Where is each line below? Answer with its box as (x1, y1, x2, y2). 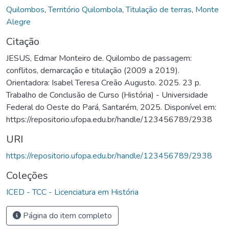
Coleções (6, 168, 48, 182)
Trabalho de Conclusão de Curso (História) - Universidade (6, 89, 208, 101)
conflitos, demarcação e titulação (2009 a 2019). (6, 64, 179, 76)
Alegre (6, 16, 31, 28)
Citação (6, 34, 39, 49)
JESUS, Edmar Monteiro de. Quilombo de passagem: (6, 52, 192, 64)
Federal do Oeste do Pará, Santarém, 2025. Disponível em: (6, 101, 216, 113)
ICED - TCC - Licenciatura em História (6, 186, 139, 198)
